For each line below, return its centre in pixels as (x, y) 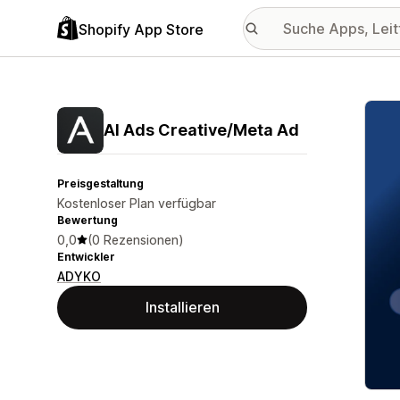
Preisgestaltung (100, 183)
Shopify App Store (141, 29)
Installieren (182, 307)
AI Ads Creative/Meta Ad (201, 130)
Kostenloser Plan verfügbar (137, 203)
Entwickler (86, 257)
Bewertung (87, 220)
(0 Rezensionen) (136, 240)
